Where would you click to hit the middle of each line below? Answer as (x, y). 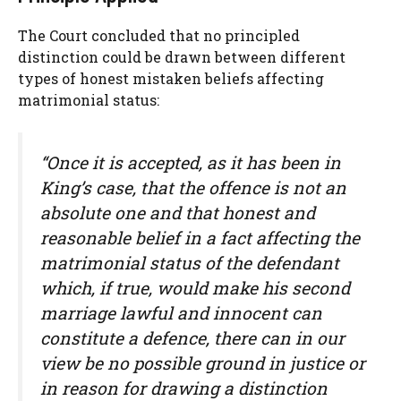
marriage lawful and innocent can (181, 312)
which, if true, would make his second (195, 287)
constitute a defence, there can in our (192, 337)
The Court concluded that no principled (159, 35)
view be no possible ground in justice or (203, 363)
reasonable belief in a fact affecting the (200, 237)
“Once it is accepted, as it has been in (191, 162)
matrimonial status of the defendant (190, 262)
